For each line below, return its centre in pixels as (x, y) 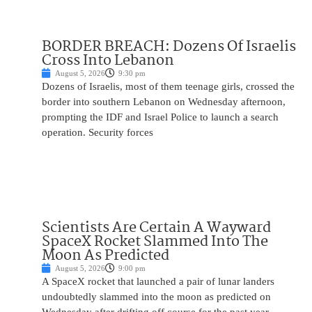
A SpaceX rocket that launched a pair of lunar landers (158, 282)
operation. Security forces (97, 133)
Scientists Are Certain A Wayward (156, 228)
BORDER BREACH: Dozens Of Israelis (169, 47)
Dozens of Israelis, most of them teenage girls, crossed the (168, 87)
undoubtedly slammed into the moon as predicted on (156, 297)
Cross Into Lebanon (108, 61)
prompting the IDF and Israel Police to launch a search (160, 117)
